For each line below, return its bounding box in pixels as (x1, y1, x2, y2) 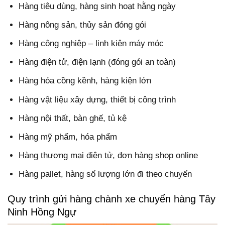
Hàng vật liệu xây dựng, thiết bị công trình (19, 94, 176, 104)
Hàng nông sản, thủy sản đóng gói (19, 20, 147, 30)
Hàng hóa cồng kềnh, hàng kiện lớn (19, 76, 152, 86)
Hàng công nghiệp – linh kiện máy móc (19, 39, 164, 49)
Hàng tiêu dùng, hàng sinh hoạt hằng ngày (19, 1, 176, 11)
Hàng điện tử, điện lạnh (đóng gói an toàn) (19, 57, 176, 67)
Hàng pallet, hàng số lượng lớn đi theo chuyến (19, 169, 192, 179)
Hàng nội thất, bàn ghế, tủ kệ (19, 113, 127, 123)
